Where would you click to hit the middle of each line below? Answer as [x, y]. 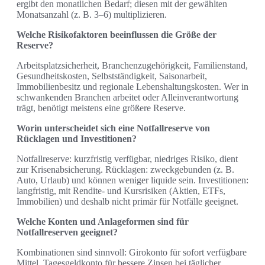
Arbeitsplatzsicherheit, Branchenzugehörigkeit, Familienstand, [132, 66]
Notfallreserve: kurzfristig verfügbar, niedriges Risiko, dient [127, 159]
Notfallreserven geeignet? [67, 232]
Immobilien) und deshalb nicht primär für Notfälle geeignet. [127, 202]
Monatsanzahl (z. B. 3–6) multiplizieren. [92, 15]
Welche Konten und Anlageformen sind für [103, 222]
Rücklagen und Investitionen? [77, 139]
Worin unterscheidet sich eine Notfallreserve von [113, 128]
